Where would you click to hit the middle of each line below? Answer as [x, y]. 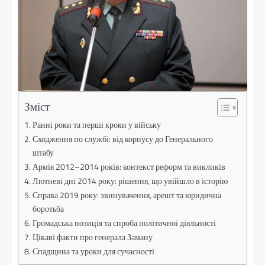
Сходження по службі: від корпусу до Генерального [122, 139]
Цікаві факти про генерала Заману [92, 237]
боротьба [48, 209]
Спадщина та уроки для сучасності [93, 251]
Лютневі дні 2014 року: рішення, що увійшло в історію [130, 181]
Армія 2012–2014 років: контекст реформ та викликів [129, 167]
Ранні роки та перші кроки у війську [96, 125]
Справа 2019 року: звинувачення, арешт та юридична [127, 195]
